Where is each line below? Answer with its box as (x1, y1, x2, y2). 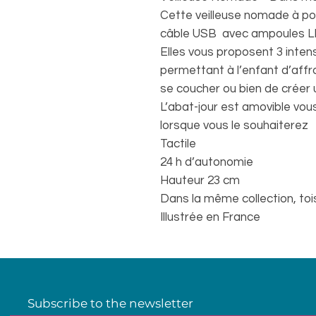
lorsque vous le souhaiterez (160, 119, 308, 132)
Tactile (160, 138, 196, 150)
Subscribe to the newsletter (28, 296, 193, 310)
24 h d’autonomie (160, 156, 253, 169)
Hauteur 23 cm (160, 174, 240, 187)
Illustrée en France (160, 211, 260, 224)
